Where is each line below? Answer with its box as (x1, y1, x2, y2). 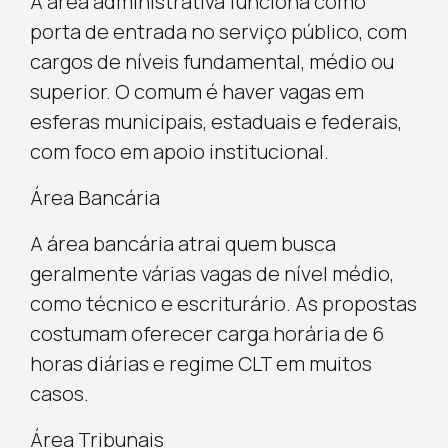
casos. (29, 379, 89, 407)
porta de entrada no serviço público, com (29, 17, 407, 45)
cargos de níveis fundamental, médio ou (29, 47, 394, 75)
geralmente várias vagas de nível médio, (29, 259, 394, 287)
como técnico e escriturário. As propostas (29, 289, 417, 317)
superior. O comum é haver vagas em (29, 77, 364, 105)
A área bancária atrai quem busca (29, 229, 336, 257)
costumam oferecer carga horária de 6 (29, 319, 384, 347)
